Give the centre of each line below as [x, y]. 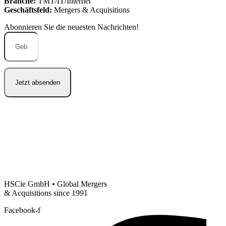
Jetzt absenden [38, 83]
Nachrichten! [118, 27]
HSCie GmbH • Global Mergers [55, 184]
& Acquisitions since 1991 [46, 193]
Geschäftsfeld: [28, 10]
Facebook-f [22, 210]
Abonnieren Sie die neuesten [51, 27]
